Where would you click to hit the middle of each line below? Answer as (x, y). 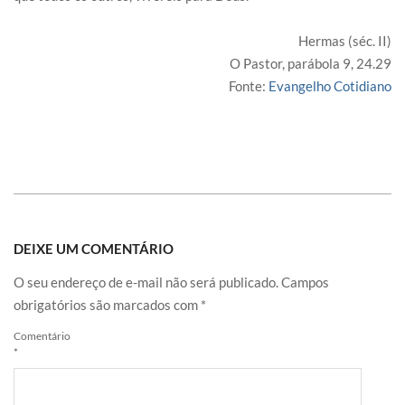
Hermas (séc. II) (345, 41)
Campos (305, 283)
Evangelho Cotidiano (330, 86)
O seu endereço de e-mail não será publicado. (146, 283)
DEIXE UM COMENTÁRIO (94, 249)
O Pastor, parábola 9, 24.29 (311, 64)
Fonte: (249, 86)
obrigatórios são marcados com (107, 305)
